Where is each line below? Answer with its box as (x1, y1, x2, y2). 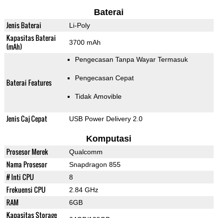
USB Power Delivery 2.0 (69, 115, 143, 123)
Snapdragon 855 (69, 161, 121, 169)
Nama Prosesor (6, 159, 47, 170)
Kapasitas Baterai (6, 33, 56, 43)
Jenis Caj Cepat (6, 113, 47, 124)
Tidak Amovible (74, 92, 122, 101)
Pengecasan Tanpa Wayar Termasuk (74, 55, 188, 64)
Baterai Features (6, 77, 52, 88)
